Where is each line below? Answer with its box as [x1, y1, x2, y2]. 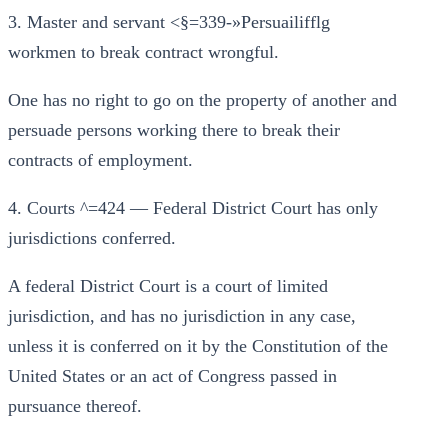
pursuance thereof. [8, 396, 142, 416]
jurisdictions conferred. [8, 228, 176, 248]
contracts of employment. [8, 150, 193, 170]
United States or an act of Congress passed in [8, 366, 337, 386]
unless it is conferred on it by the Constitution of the [8, 336, 388, 356]
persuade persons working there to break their [8, 120, 340, 140]
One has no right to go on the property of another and [8, 90, 397, 110]
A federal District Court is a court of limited [8, 276, 328, 296]
